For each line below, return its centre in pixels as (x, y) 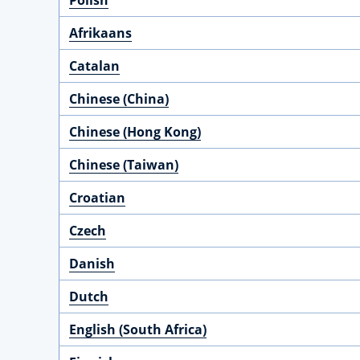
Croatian (97, 198)
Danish (92, 264)
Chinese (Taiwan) (124, 165)
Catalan (94, 66)
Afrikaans (100, 33)
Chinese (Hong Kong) (135, 132)
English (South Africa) (138, 329)
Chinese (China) (119, 99)
